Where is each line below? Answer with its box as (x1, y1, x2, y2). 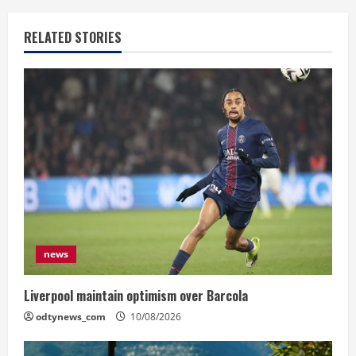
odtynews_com (36, 309, 106, 323)
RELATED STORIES (24, 27, 122, 47)
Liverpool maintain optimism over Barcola (24, 285, 248, 305)
